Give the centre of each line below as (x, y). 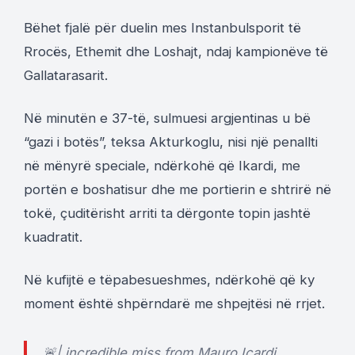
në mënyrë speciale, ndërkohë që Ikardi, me (162, 166)
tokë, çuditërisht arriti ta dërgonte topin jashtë (167, 214)
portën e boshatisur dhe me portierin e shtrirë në (177, 190)
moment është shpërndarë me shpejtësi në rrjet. (174, 304)
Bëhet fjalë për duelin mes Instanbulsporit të (162, 28)
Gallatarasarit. (66, 76)
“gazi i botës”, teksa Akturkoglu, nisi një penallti (171, 142)
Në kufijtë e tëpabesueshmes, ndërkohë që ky (169, 280)
